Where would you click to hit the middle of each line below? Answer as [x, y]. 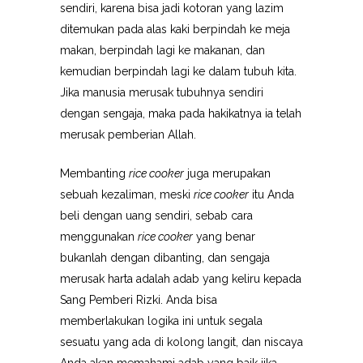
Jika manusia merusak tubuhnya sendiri [162, 92]
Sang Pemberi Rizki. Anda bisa [139, 300]
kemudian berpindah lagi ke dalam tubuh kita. [178, 71]
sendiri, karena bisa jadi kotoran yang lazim [172, 8]
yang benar [224, 237]
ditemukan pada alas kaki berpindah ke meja [175, 29]
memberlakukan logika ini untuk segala [161, 321]
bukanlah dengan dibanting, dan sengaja [165, 258]
